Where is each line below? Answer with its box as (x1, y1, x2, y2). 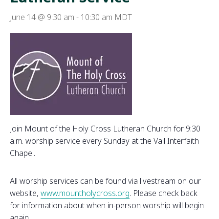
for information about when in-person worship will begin (10, 200, 204, 211)
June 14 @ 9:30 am (10, 12, 74, 23)
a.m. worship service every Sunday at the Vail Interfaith (10, 135, 199, 147)
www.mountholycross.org (41, 188, 130, 199)
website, (10, 188, 41, 199)
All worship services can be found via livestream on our (10, 175, 201, 187)
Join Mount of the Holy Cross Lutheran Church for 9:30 (10, 123, 200, 134)
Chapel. (10, 148, 35, 159)
